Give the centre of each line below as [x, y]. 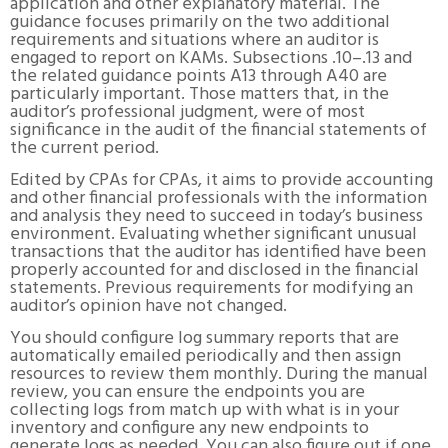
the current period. [84, 148]
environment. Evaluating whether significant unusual [213, 234]
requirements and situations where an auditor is [194, 40]
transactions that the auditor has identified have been [218, 252]
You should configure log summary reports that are [204, 338]
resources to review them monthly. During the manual [219, 374]
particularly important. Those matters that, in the [199, 94]
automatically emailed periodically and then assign [205, 356]
